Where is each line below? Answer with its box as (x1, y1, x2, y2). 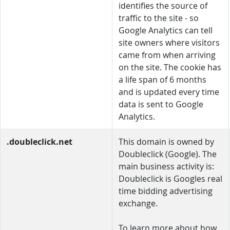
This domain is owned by (119, 136, 214, 147)
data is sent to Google (119, 99, 203, 110)
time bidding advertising (119, 185, 213, 197)
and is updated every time (119, 86, 219, 98)
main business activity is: (119, 161, 214, 172)
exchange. (119, 198, 158, 209)
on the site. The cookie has (119, 62, 221, 73)
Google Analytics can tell (119, 25, 213, 36)
